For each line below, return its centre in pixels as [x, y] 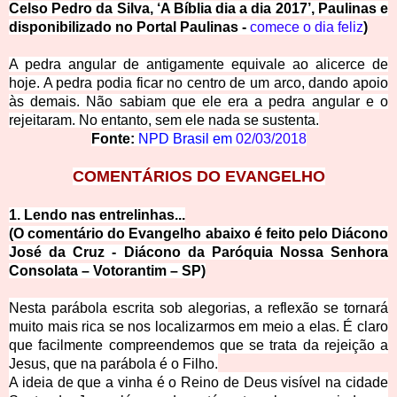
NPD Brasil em [187, 139]
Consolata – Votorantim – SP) [107, 271]
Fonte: [113, 139]
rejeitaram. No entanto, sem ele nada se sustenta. [164, 121]
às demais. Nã [57, 102]
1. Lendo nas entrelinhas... [97, 215]
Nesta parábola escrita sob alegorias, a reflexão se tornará [198, 308]
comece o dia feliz [307, 27]
